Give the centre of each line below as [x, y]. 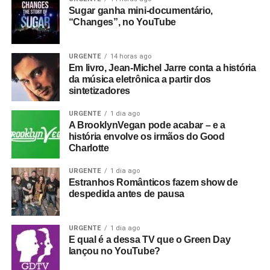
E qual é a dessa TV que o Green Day [149, 240]
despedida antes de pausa [126, 194]
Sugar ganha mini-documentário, [141, 11]
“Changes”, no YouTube [122, 22]
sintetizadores [99, 91]
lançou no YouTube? [114, 251]
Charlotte [89, 148]
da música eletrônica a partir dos [140, 79]
